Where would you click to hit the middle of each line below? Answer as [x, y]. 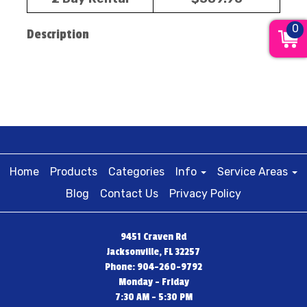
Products [74, 171]
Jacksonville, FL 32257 [153, 251]
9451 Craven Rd [153, 236]
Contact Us [129, 193]
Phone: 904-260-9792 [153, 267]
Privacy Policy [205, 193]
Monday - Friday [153, 282]
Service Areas [254, 171]
